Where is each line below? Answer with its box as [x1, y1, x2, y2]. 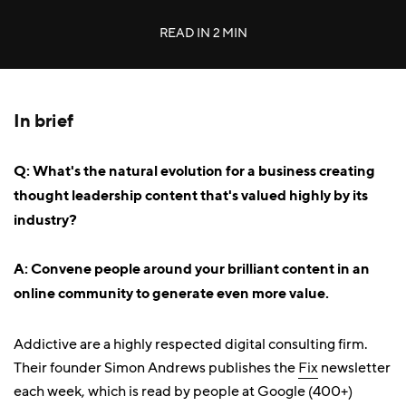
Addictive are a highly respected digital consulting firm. [14, 334, 368, 354]
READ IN [159, 24, 213, 42]
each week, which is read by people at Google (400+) [14, 382, 353, 401]
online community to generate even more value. [14, 284, 329, 302]
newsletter [318, 358, 391, 378]
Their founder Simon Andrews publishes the [14, 358, 298, 378]
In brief [14, 109, 73, 131]
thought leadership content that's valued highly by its [14, 186, 368, 204]
